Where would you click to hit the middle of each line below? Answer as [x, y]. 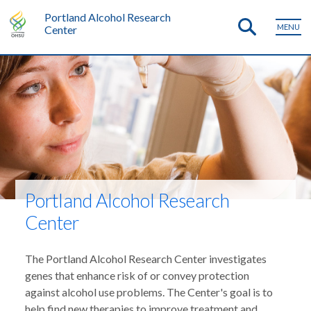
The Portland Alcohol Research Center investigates [146, 259]
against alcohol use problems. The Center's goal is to [149, 292]
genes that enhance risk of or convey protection [137, 276]
